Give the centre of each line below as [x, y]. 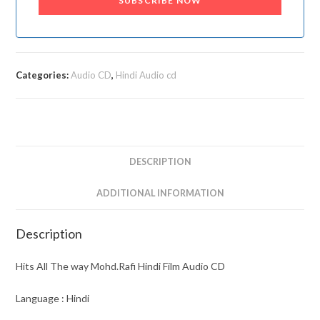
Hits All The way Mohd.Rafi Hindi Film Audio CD [121, 266]
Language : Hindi [53, 298]
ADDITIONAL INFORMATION [160, 193]
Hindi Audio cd [146, 75]
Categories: [44, 75]
